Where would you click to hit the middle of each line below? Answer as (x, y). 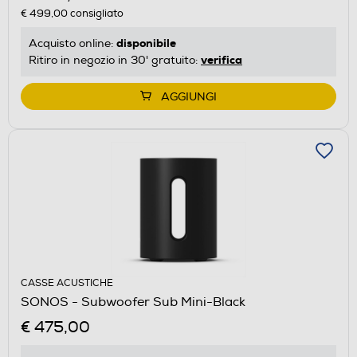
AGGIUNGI (189, 96)
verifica (222, 59)
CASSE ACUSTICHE (67, 283)
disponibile (146, 43)
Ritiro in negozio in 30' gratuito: (115, 60)
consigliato (96, 13)
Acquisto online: (73, 43)
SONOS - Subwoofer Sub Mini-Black (133, 302)
